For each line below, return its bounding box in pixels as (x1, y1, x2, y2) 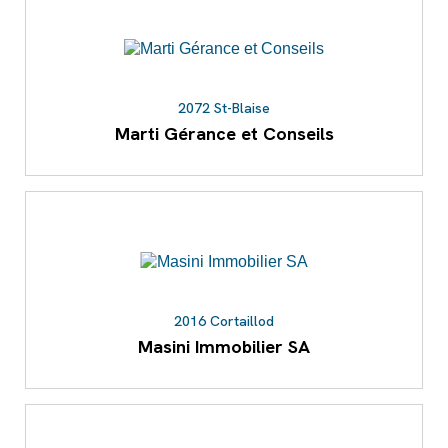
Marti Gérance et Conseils (114, 122, 334, 146)
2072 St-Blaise (178, 99, 270, 118)
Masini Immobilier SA (138, 335, 310, 359)
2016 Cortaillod (174, 312, 274, 331)
